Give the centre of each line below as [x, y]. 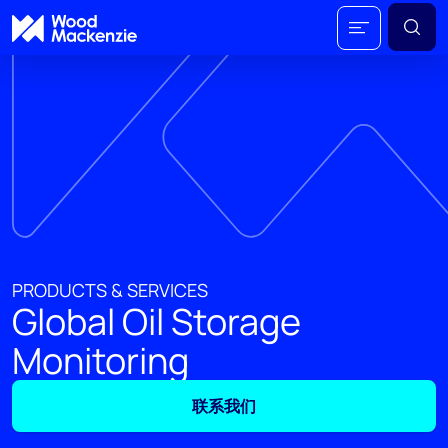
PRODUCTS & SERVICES [110, 290]
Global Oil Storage [156, 321]
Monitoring [100, 360]
